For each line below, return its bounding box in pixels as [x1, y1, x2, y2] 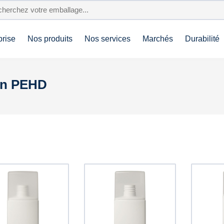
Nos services [84, 34, 130, 43]
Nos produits [27, 34, 72, 43]
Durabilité [185, 34, 219, 43]
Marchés [142, 34, 173, 43]
